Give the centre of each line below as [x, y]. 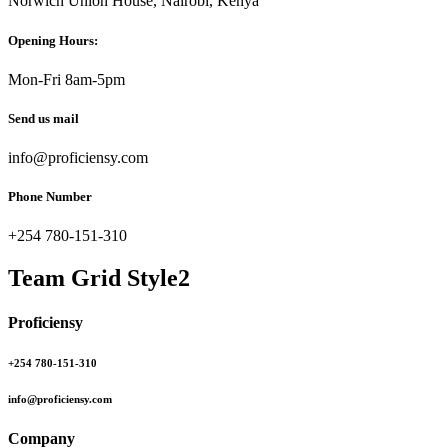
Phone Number [50, 197]
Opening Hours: [53, 40]
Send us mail [43, 118]
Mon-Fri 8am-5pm [66, 79]
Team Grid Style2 [99, 278]
